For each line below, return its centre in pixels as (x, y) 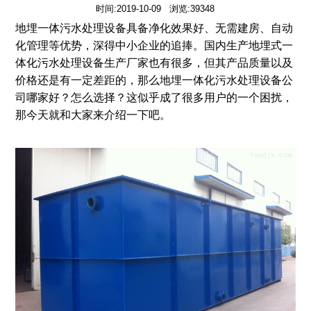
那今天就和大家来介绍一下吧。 (93, 115)
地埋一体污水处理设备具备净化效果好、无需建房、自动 (154, 28)
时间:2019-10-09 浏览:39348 (155, 9)
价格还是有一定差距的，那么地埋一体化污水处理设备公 (154, 81)
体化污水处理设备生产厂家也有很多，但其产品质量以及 (154, 63)
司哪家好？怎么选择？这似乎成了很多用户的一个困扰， (154, 98)
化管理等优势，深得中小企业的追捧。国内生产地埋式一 (154, 46)
